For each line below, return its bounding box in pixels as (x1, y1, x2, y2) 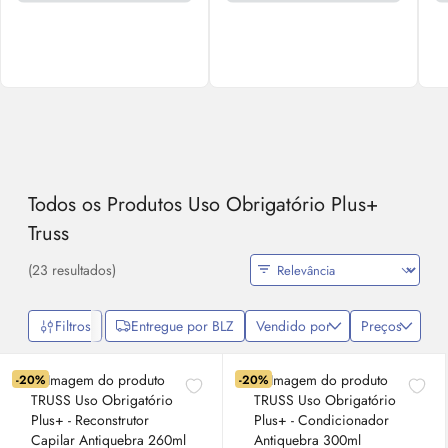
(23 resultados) (28, 260, 117, 280)
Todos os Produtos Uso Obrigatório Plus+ (28, 190, 379, 219)
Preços (361, 316, 403, 336)
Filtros (55, 316, 92, 336)
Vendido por (256, 316, 332, 336)
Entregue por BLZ (131, 316, 235, 336)
